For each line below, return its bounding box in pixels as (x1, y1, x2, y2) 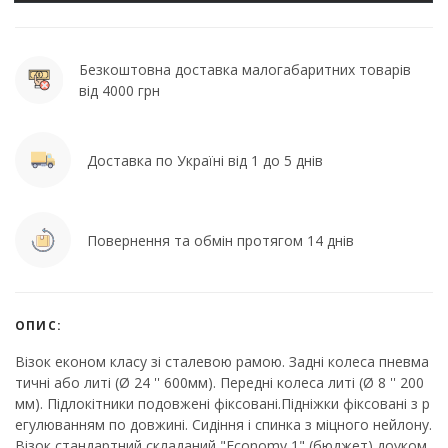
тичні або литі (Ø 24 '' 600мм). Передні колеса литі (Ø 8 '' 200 (15, 373, 424, 393)
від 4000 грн (78, 81, 160, 101)
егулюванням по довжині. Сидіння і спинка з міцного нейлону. (15, 415, 432, 435)
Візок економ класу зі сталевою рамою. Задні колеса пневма (15, 352, 429, 372)
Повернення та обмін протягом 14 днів (87, 230, 354, 250)
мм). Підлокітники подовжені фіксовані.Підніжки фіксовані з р (15, 394, 430, 414)
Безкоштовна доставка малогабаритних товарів (78, 60, 411, 80)
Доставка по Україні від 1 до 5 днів (87, 150, 323, 170)
